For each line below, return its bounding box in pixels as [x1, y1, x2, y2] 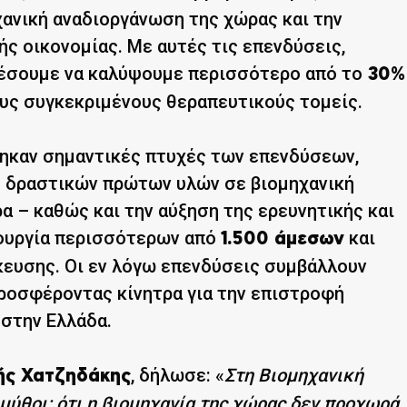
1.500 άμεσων [221, 229, 344, 248]
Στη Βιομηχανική [224, 363, 363, 386]
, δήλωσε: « [131, 363, 224, 386]
